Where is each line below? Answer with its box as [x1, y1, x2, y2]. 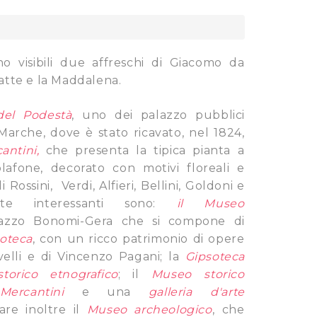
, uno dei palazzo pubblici [71, 108, 245, 122]
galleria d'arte [148, 285, 245, 299]
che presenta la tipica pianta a [45, 144, 245, 157]
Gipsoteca [185, 250, 245, 263]
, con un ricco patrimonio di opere [33, 232, 245, 246]
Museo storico [151, 267, 245, 281]
